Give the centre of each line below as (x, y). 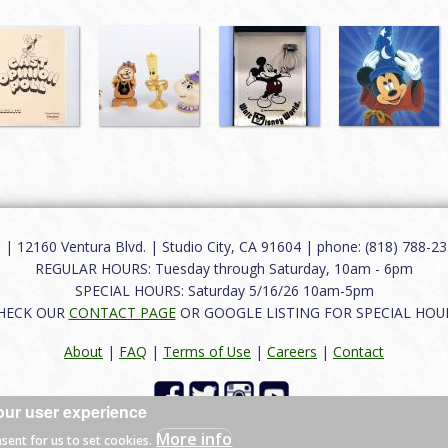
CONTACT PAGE (122, 312)
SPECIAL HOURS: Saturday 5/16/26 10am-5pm (224, 290)
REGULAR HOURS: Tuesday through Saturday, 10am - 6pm (224, 268)
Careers (292, 352)
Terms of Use (207, 352)
